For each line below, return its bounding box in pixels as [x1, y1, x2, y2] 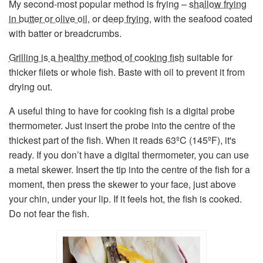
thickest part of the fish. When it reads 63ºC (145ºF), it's [9, 133, 236, 147]
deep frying [103, 12, 149, 25]
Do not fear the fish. [9, 207, 89, 220]
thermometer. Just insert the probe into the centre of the [9, 119, 235, 132]
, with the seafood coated [149, 12, 252, 25]
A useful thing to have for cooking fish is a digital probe [9, 104, 235, 117]
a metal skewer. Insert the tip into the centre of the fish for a [9, 163, 250, 176]
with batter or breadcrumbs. [9, 26, 124, 40]
